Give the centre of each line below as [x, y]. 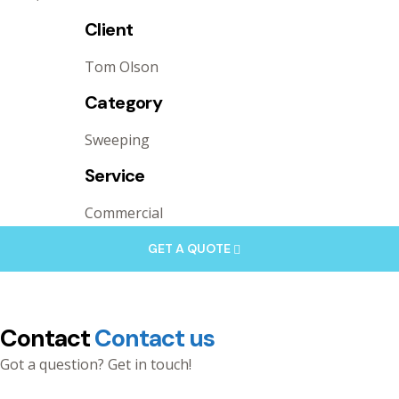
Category [124, 102]
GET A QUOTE [189, 248]
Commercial [124, 212]
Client [109, 29]
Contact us [155, 338]
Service [115, 175]
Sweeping [117, 139]
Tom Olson [122, 66]
